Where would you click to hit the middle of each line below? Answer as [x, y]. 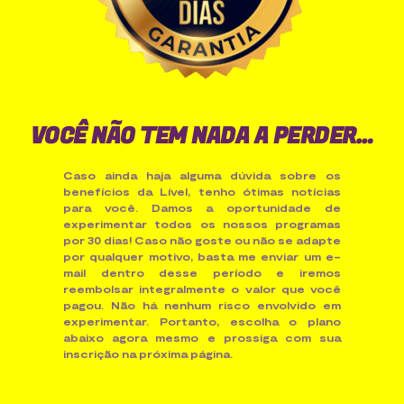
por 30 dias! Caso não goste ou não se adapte [202, 240]
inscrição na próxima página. [148, 354]
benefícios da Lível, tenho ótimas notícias [202, 192]
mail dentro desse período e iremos [202, 273]
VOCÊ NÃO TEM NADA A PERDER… [202, 137]
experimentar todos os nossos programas [202, 224]
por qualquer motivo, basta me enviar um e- [202, 257]
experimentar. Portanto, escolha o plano [202, 321]
